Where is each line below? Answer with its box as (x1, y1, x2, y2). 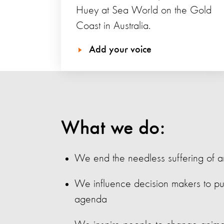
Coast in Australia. (76, 20, 150, 32)
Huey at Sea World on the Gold (76, 5, 211, 16)
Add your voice (89, 45, 151, 55)
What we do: (61, 118, 165, 139)
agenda (74, 194, 107, 205)
